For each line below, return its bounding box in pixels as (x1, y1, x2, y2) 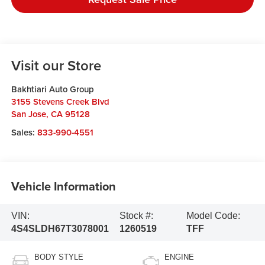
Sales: (11, 126, 37, 139)
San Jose (11, 108, 46, 121)
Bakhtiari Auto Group (11, 83, 94, 96)
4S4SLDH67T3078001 (11, 223, 109, 234)
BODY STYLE (34, 252, 83, 261)
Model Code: (186, 210, 241, 221)
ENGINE (164, 252, 194, 261)
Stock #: (119, 210, 153, 221)
